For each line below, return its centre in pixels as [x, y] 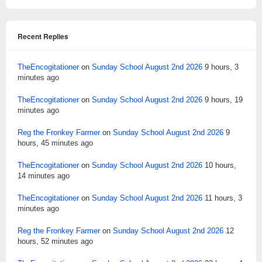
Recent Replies [43, 36]
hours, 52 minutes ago [55, 241]
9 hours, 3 [222, 67]
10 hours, [220, 165]
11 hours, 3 [223, 198]
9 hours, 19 [224, 99]
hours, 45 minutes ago [55, 143]
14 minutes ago [44, 175]
